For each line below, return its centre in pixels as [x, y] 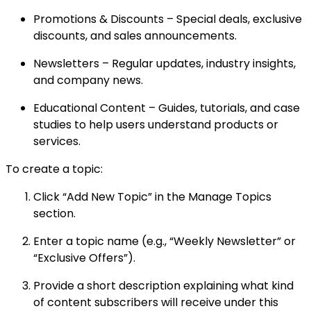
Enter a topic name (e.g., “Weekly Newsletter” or [165, 241]
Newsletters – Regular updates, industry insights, [165, 63]
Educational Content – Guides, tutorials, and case [167, 108]
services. [57, 141]
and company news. [88, 80]
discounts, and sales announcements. [135, 35]
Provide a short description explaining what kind [163, 285]
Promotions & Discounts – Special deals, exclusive [168, 19]
